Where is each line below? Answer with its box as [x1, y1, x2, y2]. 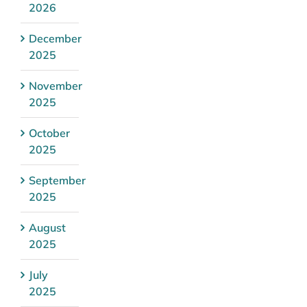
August [29, 220, 66, 234]
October [29, 125, 70, 140]
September [29, 173, 86, 187]
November [29, 78, 82, 93]
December [29, 31, 82, 45]
